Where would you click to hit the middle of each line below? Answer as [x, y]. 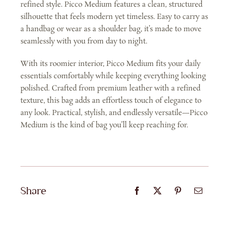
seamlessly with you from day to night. [84, 41]
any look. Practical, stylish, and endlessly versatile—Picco [114, 113]
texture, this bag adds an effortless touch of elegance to [111, 100]
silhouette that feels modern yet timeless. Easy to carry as [114, 17]
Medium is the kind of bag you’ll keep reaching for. [104, 125]
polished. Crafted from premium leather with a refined [110, 88]
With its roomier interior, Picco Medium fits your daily [110, 64]
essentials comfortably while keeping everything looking [113, 76]
